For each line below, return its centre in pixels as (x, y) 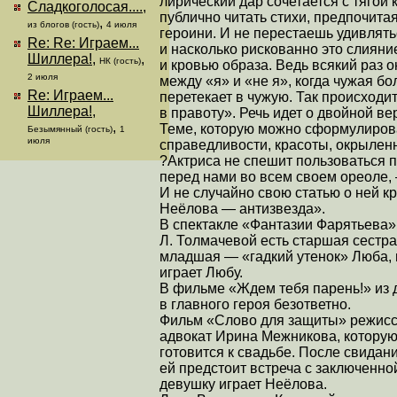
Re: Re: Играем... (83, 43)
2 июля (43, 77)
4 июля (121, 24)
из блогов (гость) (63, 24)
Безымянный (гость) (70, 129)
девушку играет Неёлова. (243, 384)
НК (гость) (120, 61)
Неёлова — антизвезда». (242, 208)
